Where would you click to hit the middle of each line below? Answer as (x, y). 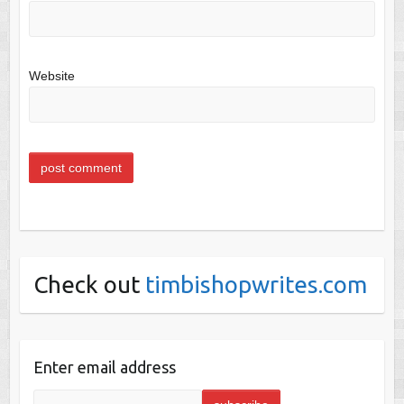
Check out (89, 284)
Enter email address (104, 367)
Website (51, 76)
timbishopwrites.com (256, 284)
